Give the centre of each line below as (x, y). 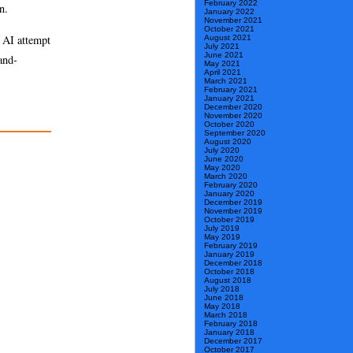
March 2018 (226, 315)
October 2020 (229, 124)
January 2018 (229, 333)
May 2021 (222, 64)
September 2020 (235, 133)
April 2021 (223, 72)
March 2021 (226, 81)
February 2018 (231, 324)
